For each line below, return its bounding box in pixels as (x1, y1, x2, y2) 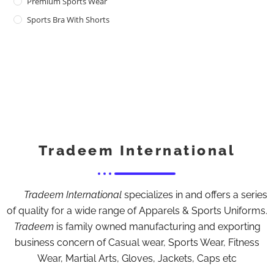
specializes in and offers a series (122, 188, 267, 201)
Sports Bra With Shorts (27, 13, 110, 25)
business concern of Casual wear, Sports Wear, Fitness (15, 236, 259, 248)
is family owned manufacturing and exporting (53, 220, 261, 232)
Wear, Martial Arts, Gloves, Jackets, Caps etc (37, 252, 237, 264)
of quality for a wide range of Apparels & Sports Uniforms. (7, 204, 267, 217)
